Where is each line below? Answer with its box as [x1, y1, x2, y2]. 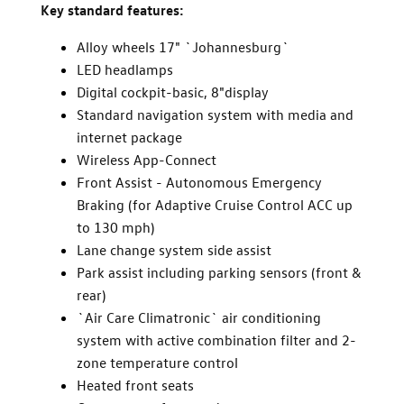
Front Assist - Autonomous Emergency [77, 173, 322, 191]
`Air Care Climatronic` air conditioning [77, 308, 321, 326]
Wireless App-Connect [77, 151, 216, 169]
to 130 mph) [77, 218, 154, 236]
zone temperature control [77, 353, 238, 372]
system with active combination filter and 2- [77, 331, 356, 349]
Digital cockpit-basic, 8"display [77, 83, 269, 101]
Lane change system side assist [77, 241, 271, 259]
